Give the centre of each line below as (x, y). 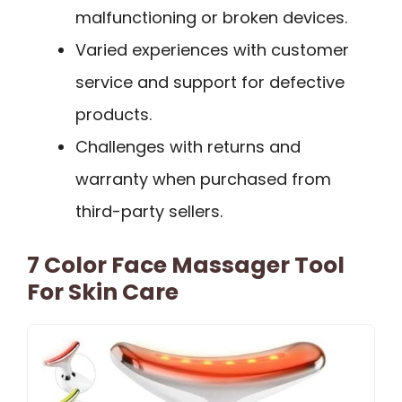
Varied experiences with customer (212, 49)
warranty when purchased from (203, 179)
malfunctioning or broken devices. (211, 17)
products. (114, 114)
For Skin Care (103, 292)
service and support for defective (210, 82)
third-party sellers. (149, 211)
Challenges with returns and (188, 146)
